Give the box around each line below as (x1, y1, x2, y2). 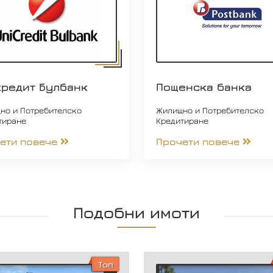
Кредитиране (155, 115, 208, 126)
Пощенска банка (155, 80, 252, 94)
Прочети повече (155, 136, 239, 147)
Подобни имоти (73, 203, 200, 222)
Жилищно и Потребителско (155, 105, 264, 116)
